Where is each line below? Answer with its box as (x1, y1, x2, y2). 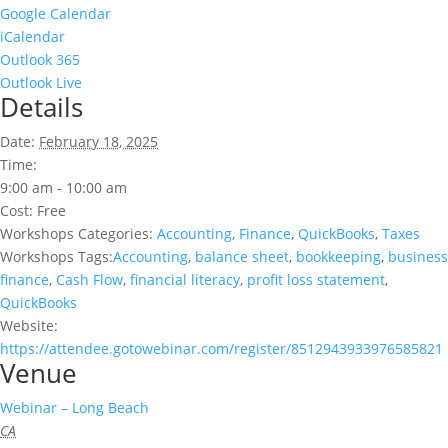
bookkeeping (296, 246, 381, 266)
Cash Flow (56, 269, 123, 289)
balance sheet (195, 246, 289, 266)
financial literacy (130, 269, 240, 289)
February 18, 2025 (39, 131, 158, 151)
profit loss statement (247, 269, 385, 289)
